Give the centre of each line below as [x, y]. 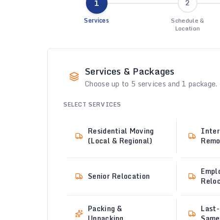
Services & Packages [130, 71]
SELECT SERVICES [92, 104]
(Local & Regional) [120, 141]
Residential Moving [121, 131]
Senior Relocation [119, 176]
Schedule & [188, 20]
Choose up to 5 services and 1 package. [151, 84]
